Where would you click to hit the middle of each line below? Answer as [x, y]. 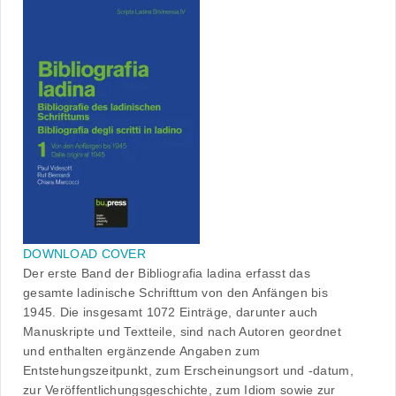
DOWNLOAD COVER [84, 254]
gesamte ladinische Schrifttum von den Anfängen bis [175, 293]
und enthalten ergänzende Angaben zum [142, 351]
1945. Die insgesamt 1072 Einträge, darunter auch [171, 312]
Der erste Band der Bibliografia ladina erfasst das [167, 274]
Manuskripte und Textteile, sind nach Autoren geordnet [182, 332]
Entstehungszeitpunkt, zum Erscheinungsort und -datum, [188, 371]
